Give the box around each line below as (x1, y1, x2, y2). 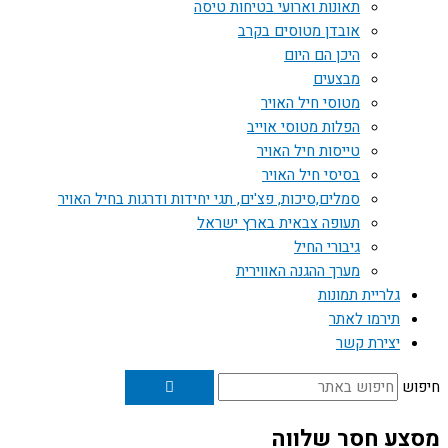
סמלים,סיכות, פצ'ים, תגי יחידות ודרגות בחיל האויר (58, 188, 360, 210)
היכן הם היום (284, 44, 360, 66)
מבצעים (313, 68, 360, 90)
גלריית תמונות (318, 284, 400, 306)
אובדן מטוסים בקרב (238, 20, 360, 42)
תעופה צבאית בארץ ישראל (197, 212, 360, 234)
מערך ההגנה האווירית (236, 260, 360, 282)
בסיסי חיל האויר (262, 164, 360, 186)
